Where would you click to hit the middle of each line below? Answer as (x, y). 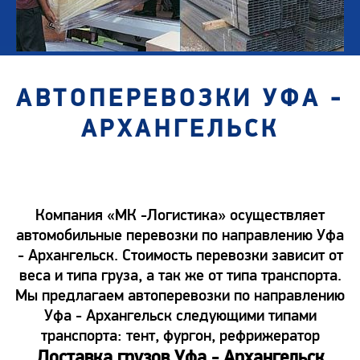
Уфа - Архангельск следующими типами (180, 315)
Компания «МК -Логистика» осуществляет (180, 215)
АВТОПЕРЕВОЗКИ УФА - (180, 98)
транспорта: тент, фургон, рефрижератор (180, 335)
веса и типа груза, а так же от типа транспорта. (180, 275)
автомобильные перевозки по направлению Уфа (180, 235)
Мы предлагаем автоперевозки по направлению (180, 295)
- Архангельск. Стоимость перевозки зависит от (180, 255)
